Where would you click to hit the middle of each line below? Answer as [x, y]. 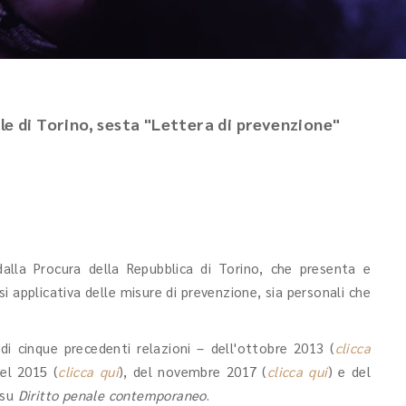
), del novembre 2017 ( [193, 371]
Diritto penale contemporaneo [112, 395]
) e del [349, 371]
